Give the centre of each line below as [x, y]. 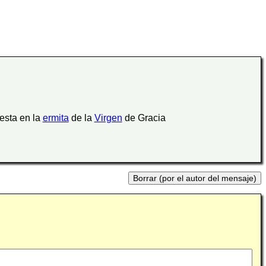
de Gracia [144, 118]
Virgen [108, 118]
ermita [56, 118]
